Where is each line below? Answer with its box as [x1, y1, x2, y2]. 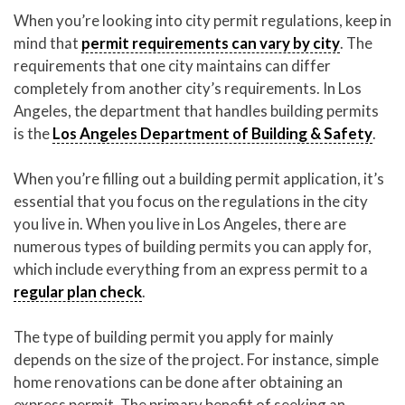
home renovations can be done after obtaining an [14, 372, 343, 392]
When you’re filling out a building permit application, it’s [14, 168, 384, 188]
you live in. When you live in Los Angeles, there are [14, 213, 346, 233]
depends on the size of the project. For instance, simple [14, 350, 379, 370]
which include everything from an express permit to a [14, 259, 368, 278]
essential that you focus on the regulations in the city [14, 191, 368, 211]
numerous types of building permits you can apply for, [14, 236, 372, 256]
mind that [14, 33, 81, 52]
